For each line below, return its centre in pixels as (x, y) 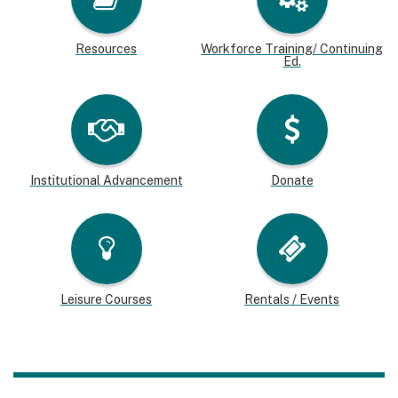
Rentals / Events (292, 299)
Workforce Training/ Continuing (292, 48)
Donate (292, 180)
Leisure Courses (106, 299)
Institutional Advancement (106, 180)
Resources (106, 48)
